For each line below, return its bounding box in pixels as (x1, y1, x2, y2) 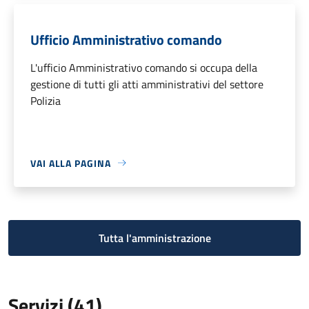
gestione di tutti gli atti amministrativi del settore (30, 75, 263, 92)
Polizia (30, 92, 61, 109)
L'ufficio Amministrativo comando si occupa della (30, 59, 257, 76)
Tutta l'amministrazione (98, 229, 211, 246)
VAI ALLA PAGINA (30, 155, 111, 170)
